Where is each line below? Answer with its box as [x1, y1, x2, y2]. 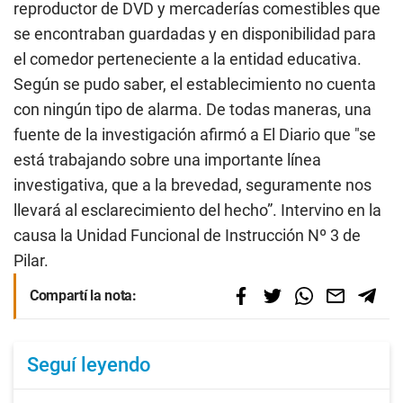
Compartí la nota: [30, 287, 137, 304]
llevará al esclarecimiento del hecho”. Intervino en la [13, 201, 381, 219]
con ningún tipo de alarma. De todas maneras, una [13, 100, 372, 119]
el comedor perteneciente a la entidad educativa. [13, 49, 362, 68]
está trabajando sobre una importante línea [13, 150, 321, 169]
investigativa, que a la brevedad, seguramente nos [13, 175, 372, 194]
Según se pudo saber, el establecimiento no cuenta [13, 75, 376, 94]
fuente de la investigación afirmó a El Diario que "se [13, 125, 376, 144]
